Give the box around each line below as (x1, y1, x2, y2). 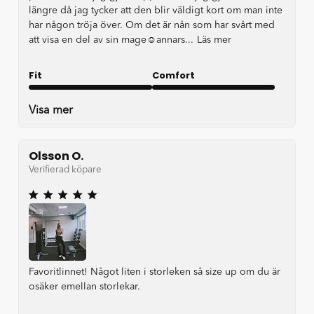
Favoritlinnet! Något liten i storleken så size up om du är (29, 266, 280, 277)
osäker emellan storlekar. (29, 281, 140, 292)
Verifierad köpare (29, 165, 102, 175)
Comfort (151, 69, 195, 83)
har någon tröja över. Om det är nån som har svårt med (29, 20, 275, 31)
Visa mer (29, 105, 73, 117)
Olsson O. (29, 148, 83, 165)
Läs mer (197, 35, 231, 46)
